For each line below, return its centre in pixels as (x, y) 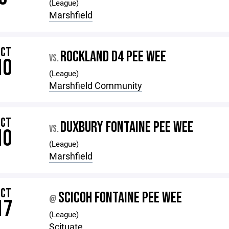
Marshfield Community (96, 85)
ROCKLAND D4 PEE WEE (113, 57)
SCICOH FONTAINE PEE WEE (120, 198)
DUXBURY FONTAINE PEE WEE (127, 127)
